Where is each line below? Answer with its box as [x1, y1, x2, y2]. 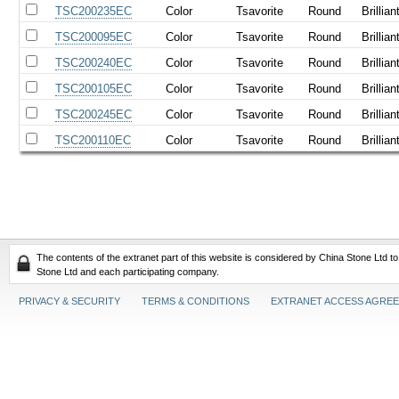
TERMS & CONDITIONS [142, 296, 250, 307]
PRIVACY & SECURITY [19, 296, 121, 307]
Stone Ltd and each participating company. [37, 265, 219, 277]
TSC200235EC [55, 4, 133, 18]
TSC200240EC [55, 55, 133, 69]
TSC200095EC [55, 29, 133, 44]
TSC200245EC [55, 107, 133, 121]
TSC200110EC [55, 133, 132, 147]
